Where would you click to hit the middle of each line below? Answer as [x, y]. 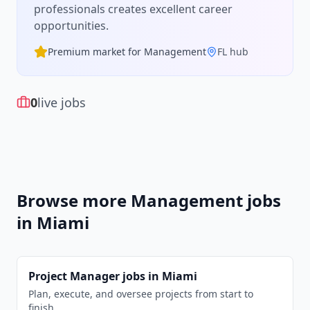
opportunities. [71, 26]
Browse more [74, 200]
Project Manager [74, 276]
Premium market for [96, 52]
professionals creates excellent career [133, 9]
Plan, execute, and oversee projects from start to [141, 294]
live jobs [62, 102]
